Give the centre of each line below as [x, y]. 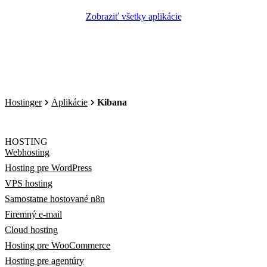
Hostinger [23, 102]
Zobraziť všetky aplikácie [133, 16]
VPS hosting [29, 183]
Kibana [112, 102]
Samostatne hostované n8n [55, 199]
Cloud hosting [31, 230]
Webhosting [27, 152]
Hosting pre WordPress [48, 168]
